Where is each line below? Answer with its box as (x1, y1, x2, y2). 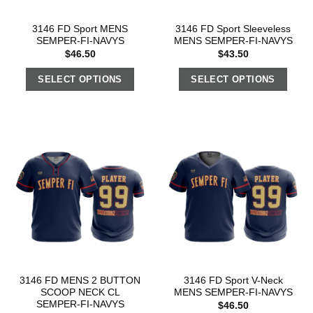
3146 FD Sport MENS (32, 24, 128, 35)
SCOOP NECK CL (40, 287, 120, 298)
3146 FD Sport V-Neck (183, 275, 283, 286)
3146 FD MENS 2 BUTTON (20, 275, 140, 286)
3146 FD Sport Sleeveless (175, 24, 291, 35)
